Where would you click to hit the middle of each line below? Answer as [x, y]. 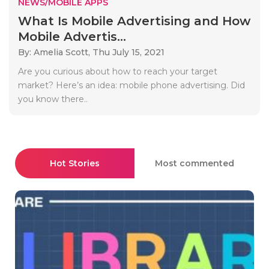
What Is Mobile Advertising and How [134, 21]
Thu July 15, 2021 [128, 52]
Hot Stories [75, 163]
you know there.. [53, 99]
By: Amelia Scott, [55, 52]
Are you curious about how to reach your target [118, 71]
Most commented [194, 163]
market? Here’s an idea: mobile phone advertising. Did [131, 85]
